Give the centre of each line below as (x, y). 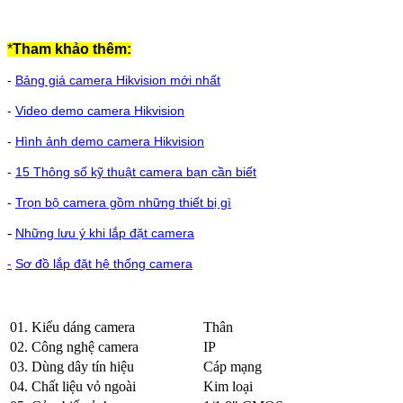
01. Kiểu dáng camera (72, 327)
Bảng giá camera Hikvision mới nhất (118, 80)
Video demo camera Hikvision (100, 110)
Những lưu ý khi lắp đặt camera (105, 233)
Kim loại (228, 386)
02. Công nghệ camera (74, 346)
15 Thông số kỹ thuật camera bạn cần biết (136, 171)
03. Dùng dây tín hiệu (72, 366)
